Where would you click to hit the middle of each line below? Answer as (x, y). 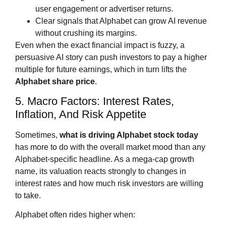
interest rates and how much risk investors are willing (109, 184)
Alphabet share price (55, 81)
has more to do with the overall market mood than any (110, 147)
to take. (28, 196)
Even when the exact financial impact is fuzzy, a (100, 45)
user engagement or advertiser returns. (104, 9)
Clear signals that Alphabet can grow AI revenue (121, 21)
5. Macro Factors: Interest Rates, (95, 101)
